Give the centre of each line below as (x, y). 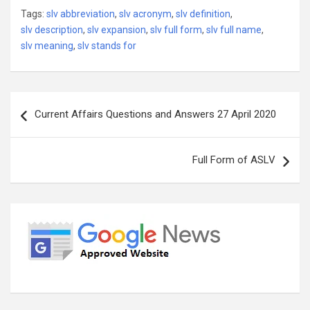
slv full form (176, 30)
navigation (50, 124)
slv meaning (47, 46)
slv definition (203, 14)
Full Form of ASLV (234, 160)
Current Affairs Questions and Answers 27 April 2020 (155, 114)
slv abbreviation (81, 14)
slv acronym (145, 14)
